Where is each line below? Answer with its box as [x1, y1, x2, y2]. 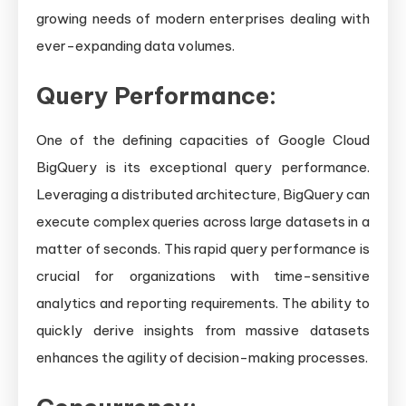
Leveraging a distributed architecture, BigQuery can [36, 186, 370, 204]
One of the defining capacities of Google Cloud [36, 131, 370, 150]
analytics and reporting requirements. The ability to [36, 295, 370, 313]
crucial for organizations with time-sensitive [36, 267, 370, 285]
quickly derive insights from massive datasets [36, 322, 370, 340]
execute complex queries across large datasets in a [36, 213, 370, 231]
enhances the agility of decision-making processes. [36, 349, 368, 367]
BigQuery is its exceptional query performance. [36, 159, 370, 177]
